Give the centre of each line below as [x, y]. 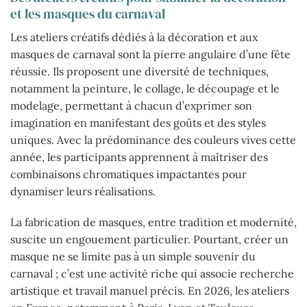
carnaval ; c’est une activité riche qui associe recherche [152, 274]
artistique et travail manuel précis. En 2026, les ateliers [150, 291]
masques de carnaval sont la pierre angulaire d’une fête [150, 54]
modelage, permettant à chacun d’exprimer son [131, 105]
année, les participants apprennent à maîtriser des [139, 157]
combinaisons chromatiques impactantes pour [128, 174]
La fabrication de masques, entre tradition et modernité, [153, 222]
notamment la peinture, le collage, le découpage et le [145, 88]
